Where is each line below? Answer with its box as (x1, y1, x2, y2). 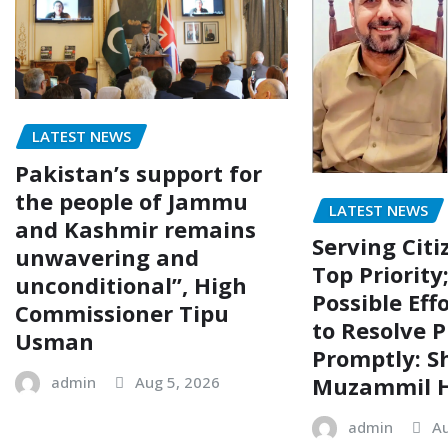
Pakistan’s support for (15, 158, 262, 189)
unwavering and (15, 242, 199, 273)
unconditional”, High (15, 270, 247, 301)
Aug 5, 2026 (135, 372, 220, 393)
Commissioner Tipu (15, 298, 229, 329)
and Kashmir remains (15, 214, 256, 245)
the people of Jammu (15, 186, 248, 217)
